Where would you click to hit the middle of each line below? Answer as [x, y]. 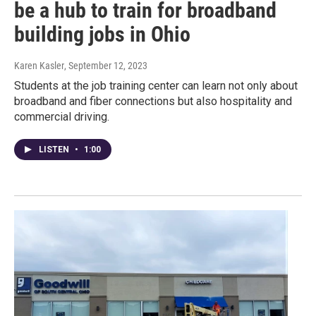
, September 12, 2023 [106, 66]
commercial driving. [62, 117]
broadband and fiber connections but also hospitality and [153, 102]
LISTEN [55, 150]
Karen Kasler [39, 66]
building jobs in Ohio [102, 35]
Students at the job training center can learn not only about [156, 86]
